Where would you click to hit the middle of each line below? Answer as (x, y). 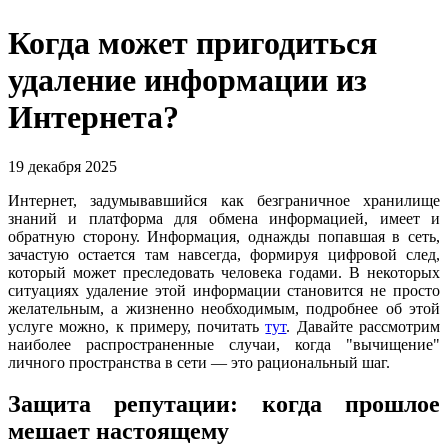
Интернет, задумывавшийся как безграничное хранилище (224, 200)
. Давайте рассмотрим (363, 326)
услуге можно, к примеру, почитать (137, 326)
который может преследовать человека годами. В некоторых (224, 272)
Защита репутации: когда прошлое (224, 404)
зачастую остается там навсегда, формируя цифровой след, (224, 254)
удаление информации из (187, 80)
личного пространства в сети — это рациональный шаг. (199, 362)
